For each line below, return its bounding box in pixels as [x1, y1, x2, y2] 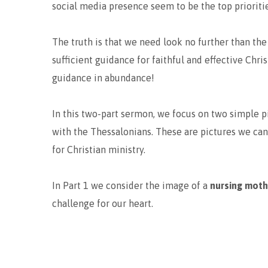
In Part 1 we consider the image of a [52, 180, 210, 191]
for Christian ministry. [52, 144, 145, 155]
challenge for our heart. [52, 198, 153, 209]
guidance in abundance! [52, 72, 154, 83]
